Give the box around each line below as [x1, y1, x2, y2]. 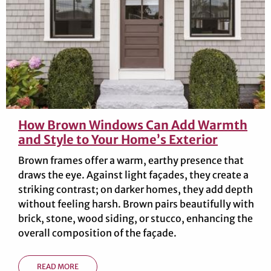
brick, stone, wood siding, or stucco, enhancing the [18, 212, 253, 224]
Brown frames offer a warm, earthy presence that [18, 154, 244, 166]
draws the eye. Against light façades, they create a [18, 168, 249, 181]
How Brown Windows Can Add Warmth [18, 117, 247, 132]
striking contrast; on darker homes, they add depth [18, 183, 253, 195]
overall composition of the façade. [18, 226, 177, 239]
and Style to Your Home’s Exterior [18, 131, 218, 147]
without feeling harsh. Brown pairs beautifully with [18, 197, 254, 210]
